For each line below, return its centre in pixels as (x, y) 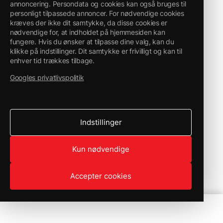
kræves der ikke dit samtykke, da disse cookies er (89, 23)
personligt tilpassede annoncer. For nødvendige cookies (97, 13)
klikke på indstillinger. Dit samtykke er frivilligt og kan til (96, 51)
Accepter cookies (101, 176)
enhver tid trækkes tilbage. (52, 60)
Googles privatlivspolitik (47, 77)
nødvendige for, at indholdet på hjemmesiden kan (88, 32)
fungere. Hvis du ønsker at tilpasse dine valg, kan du (92, 42)
